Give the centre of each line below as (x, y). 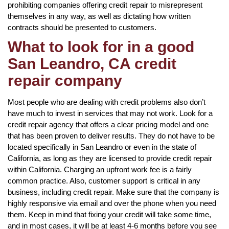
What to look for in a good (101, 47)
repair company (65, 80)
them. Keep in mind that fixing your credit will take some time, (109, 214)
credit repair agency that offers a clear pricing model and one (108, 124)
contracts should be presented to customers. (82, 27)
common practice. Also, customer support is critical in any (104, 180)
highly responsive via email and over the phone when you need (112, 203)
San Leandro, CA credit (92, 63)
